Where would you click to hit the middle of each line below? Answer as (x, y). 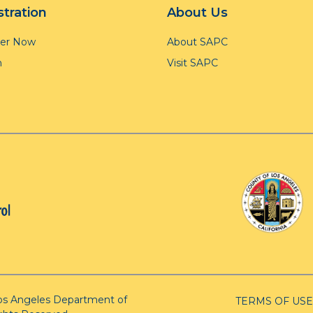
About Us (197, 13)
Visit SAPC (192, 63)
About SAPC (197, 42)
